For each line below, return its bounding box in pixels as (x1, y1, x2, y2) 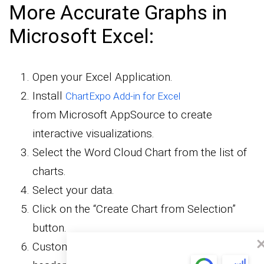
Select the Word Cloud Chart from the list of (32, 145, 247, 159)
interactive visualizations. (32, 126, 154, 140)
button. (32, 220, 67, 235)
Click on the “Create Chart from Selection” (32, 202, 236, 216)
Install (32, 88, 65, 103)
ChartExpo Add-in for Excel (65, 90, 180, 102)
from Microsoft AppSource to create (32, 107, 212, 121)
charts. (32, 164, 66, 178)
